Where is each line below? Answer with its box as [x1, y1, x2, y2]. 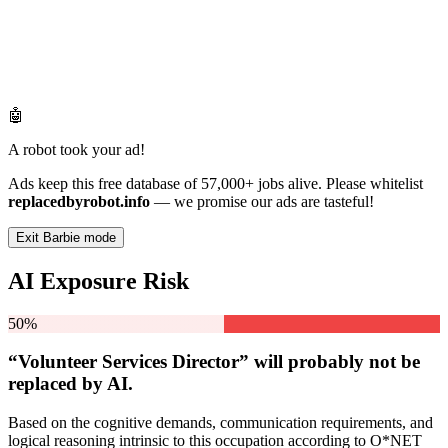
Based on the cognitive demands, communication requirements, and [8, 414, 433, 432]
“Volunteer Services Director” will [8, 351, 288, 373]
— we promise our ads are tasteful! [150, 192, 374, 210]
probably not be [288, 351, 420, 373]
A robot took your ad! [8, 140, 145, 158]
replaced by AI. [8, 373, 133, 395]
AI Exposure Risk [8, 267, 189, 294]
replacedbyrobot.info [8, 192, 150, 210]
